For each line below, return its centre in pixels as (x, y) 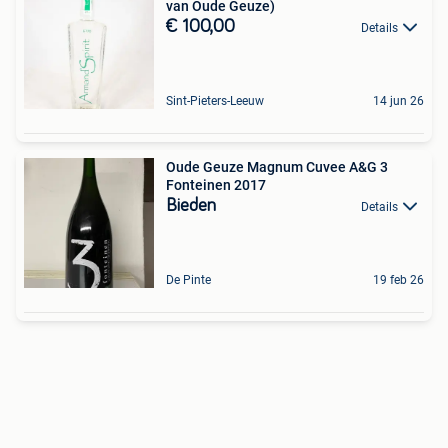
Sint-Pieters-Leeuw (215, 101)
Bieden (191, 206)
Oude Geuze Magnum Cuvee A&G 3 (277, 167)
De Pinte (188, 280)
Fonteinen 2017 (216, 185)
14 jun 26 (398, 101)
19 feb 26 (398, 280)
